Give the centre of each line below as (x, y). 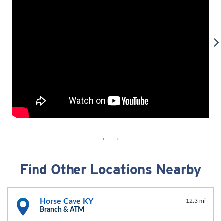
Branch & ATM (62, 210)
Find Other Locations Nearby (110, 169)
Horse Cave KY (67, 202)
